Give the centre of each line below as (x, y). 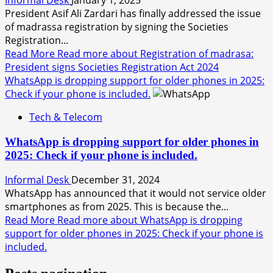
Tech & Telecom (66, 117)
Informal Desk (38, 180)
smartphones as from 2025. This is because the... (117, 207)
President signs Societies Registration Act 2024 (112, 67)
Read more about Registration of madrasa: (155, 53)
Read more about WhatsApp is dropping (150, 220)
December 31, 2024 (115, 180)
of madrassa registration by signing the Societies (117, 27)
